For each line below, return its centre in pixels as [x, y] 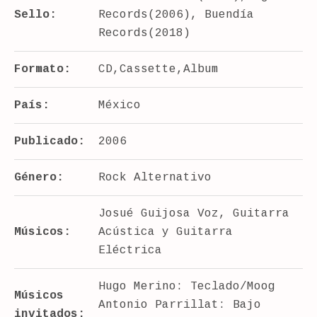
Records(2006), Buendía [176, 15]
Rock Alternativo [155, 177]
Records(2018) [144, 33]
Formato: [42, 69]
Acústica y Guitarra [166, 232]
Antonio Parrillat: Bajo [180, 305]
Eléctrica [130, 250]
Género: [39, 177]
